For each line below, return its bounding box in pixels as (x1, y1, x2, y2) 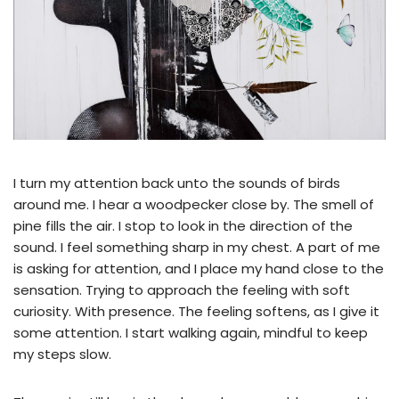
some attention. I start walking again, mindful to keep (13, 322, 368, 342)
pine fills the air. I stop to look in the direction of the (13, 216, 353, 235)
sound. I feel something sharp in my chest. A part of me (13, 237, 380, 256)
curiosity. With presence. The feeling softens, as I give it (13, 301, 379, 321)
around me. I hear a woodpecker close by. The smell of (13, 194, 374, 214)
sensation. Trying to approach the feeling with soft (13, 280, 350, 299)
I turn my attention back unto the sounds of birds (13, 173, 340, 192)
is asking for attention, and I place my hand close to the (13, 258, 384, 278)
